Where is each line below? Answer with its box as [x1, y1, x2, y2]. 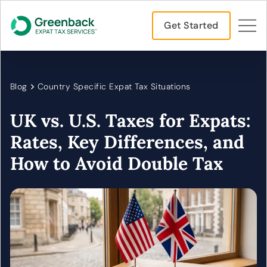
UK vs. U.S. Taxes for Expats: [10, 109, 251, 132]
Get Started [164, 19, 219, 32]
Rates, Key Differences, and [10, 131, 244, 153]
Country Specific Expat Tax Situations [37, 81, 191, 92]
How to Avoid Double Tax [10, 152, 223, 175]
